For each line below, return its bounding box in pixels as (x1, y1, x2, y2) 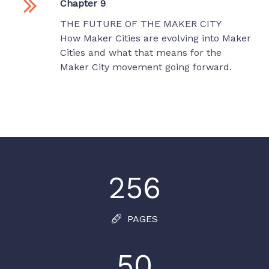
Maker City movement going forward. (60, 61, 232, 73)
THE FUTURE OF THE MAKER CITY (60, 18, 222, 30)
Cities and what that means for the (60, 47, 222, 59)
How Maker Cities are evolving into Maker (60, 32, 251, 44)
